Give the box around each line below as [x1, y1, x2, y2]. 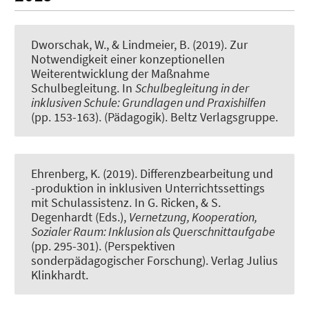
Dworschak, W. [31, 36, 106, 52]
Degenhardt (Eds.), [31, 208, 129, 225]
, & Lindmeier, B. [106, 36, 190, 52]
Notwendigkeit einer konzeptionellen [31, 50, 225, 67]
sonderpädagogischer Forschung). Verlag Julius [31, 252, 278, 268]
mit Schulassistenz [31, 194, 129, 210]
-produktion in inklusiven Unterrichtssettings [31, 179, 265, 196]
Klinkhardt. [31, 266, 88, 283]
